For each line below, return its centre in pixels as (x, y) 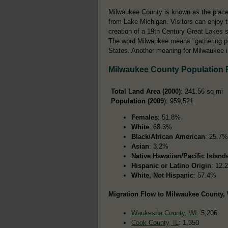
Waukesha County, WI (164, 213)
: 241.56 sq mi (202, 92)
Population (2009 (137, 101)
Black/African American (168, 137)
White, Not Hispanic (162, 176)
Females (145, 118)
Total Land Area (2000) (146, 92)
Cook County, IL (155, 223)
